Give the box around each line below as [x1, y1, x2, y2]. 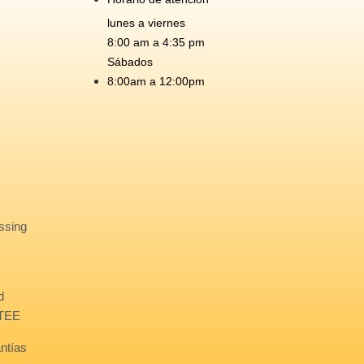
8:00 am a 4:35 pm [107, 35, 205, 49]
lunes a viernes [107, 15, 185, 29]
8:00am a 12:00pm [107, 74, 205, 88]
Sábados [107, 54, 153, 68]
